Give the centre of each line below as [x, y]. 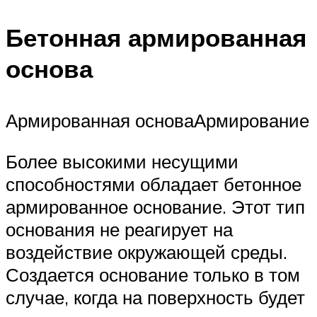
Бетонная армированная [156, 37]
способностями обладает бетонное [154, 184]
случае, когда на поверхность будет [155, 297]
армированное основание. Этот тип [155, 206]
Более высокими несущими [122, 161]
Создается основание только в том [153, 274]
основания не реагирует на [119, 229]
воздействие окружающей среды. [146, 252]
